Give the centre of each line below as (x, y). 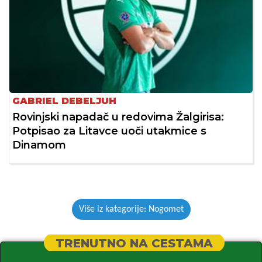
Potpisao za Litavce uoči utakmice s (109, 131)
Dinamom (39, 145)
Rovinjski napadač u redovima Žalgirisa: (118, 117)
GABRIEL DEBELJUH (64, 101)
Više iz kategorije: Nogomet (131, 209)
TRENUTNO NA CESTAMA (134, 243)
